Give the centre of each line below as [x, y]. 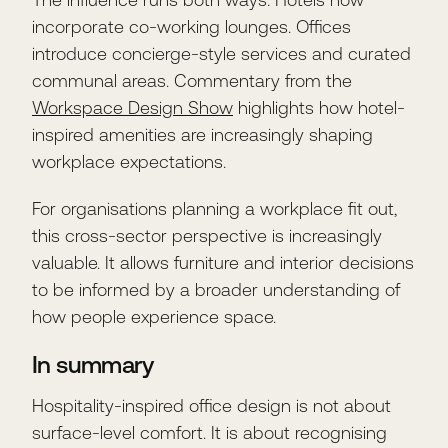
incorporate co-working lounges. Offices [191, 27]
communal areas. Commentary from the [192, 81]
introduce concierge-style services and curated [221, 54]
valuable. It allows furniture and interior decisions [223, 263]
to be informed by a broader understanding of [216, 290]
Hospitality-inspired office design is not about [211, 406]
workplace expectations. [129, 162]
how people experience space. [154, 317]
